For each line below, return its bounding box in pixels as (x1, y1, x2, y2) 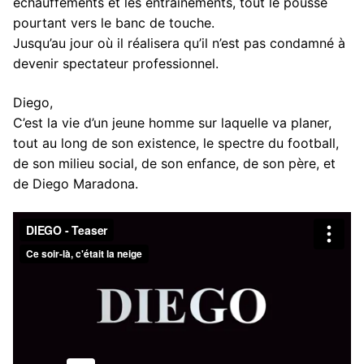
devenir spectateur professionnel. (13, 55, 219, 71)
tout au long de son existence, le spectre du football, (13, 134, 339, 151)
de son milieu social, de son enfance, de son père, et (13, 154, 336, 171)
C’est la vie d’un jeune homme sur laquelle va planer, (13, 114, 331, 131)
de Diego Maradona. (13, 175, 138, 192)
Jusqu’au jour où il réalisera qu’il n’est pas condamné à (13, 35, 345, 51)
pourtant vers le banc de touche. (13, 15, 214, 31)
